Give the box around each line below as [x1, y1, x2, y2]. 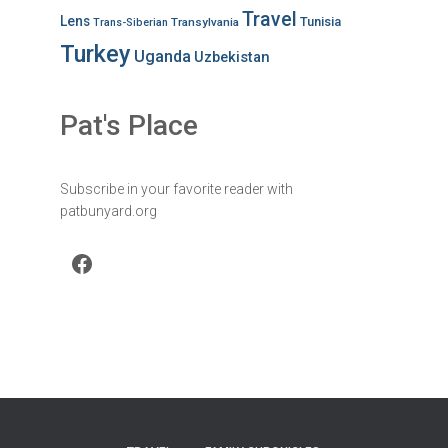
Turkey [59, 40, 131, 68]
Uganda [133, 47, 191, 66]
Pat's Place [59, 109, 198, 142]
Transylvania [170, 15, 239, 29]
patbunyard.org [59, 203, 157, 219]
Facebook [68, 248, 81, 277]
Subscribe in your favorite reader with [59, 181, 293, 197]
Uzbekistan [193, 48, 270, 66]
